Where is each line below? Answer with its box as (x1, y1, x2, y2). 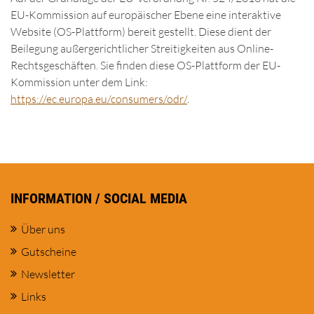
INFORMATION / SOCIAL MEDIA (11, 190, 187, 207)
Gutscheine (21, 245, 76, 259)
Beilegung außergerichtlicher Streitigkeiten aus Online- (11, 41, 273, 55)
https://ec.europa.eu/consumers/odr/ (11, 92, 187, 106)
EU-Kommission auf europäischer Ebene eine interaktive (11, 8, 281, 22)
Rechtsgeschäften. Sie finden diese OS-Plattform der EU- (11, 58, 280, 72)
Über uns (21, 222, 65, 236)
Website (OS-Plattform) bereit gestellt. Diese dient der (11, 25, 271, 39)
